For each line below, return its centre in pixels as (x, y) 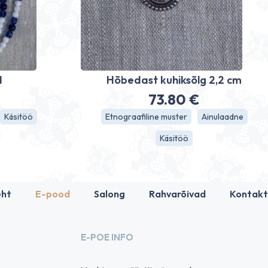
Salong (109, 194)
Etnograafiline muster (146, 117)
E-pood (53, 194)
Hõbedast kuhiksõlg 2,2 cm (174, 80)
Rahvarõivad (177, 194)
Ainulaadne (222, 117)
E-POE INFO (107, 237)
